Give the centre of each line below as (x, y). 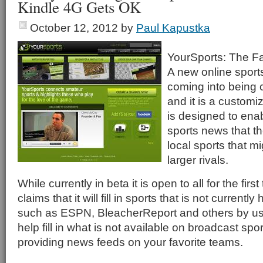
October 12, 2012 (74, 28)
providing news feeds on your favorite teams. (130, 242)
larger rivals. (198, 160)
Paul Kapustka (173, 28)
